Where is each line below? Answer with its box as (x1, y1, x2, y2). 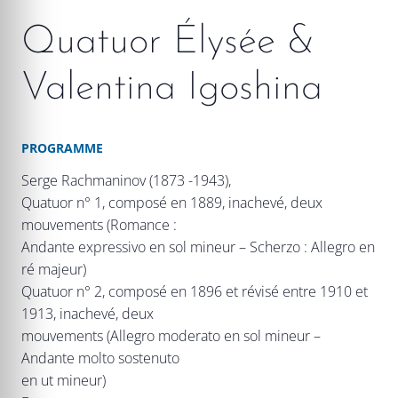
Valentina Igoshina (21, 68, 322, 108)
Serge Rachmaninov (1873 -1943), (21, 170, 231, 190)
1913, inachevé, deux (21, 303, 154, 323)
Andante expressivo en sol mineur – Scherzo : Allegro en (21, 236, 375, 257)
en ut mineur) (21, 370, 106, 390)
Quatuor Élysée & (21, 22, 314, 62)
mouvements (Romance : (21, 214, 177, 235)
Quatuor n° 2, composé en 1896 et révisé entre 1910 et (21, 281, 368, 301)
